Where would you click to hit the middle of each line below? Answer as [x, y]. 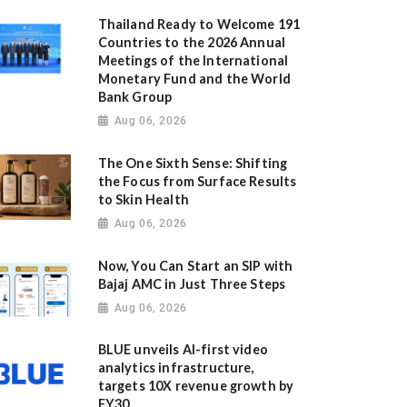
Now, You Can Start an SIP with [195, 265]
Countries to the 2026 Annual [192, 43]
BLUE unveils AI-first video [183, 350]
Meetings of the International [193, 61]
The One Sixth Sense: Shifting [193, 163]
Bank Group [135, 97]
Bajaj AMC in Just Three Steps [192, 283]
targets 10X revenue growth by [196, 386]
